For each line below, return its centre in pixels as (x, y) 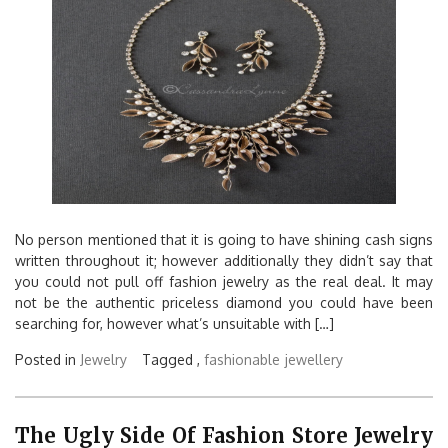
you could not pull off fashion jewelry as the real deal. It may (224, 281)
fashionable (242, 359)
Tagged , (173, 359)
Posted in (47, 359)
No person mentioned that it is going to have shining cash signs (224, 239)
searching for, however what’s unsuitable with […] (174, 323)
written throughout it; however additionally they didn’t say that (224, 260)
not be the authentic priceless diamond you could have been (224, 302)
